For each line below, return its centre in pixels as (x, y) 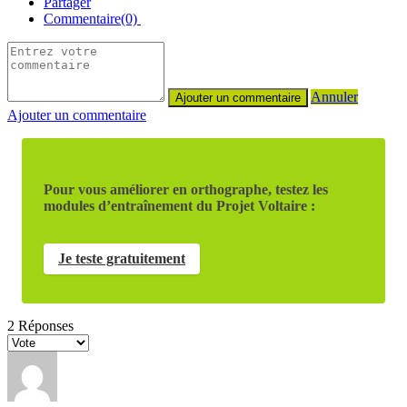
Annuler (334, 96)
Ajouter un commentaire (77, 114)
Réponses (44, 325)
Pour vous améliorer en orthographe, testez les (186, 189)
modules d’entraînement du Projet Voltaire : (179, 205)
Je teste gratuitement (122, 258)
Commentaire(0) (92, 18)
